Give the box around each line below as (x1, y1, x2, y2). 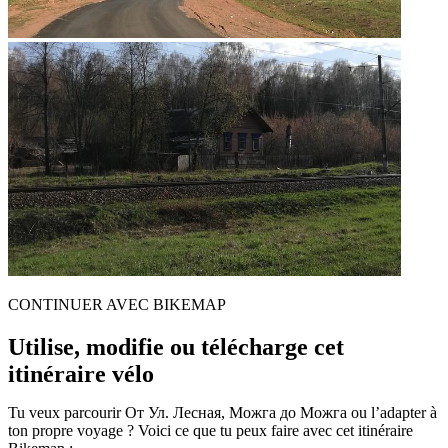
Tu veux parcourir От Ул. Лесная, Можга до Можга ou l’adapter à (8, 403, 437, 421)
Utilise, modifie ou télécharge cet (8, 333, 344, 360)
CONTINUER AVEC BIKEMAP (8, 295, 226, 313)
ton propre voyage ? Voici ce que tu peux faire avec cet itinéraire (8, 421, 413, 439)
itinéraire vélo (8, 360, 154, 387)
